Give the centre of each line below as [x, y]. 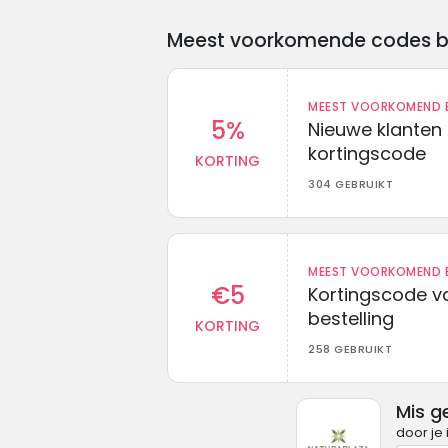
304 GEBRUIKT [350, 183]
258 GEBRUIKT [350, 348]
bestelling [351, 318]
